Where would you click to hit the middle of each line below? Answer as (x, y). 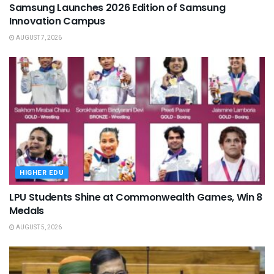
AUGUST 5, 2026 (38, 228)
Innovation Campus (57, 21)
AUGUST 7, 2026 (38, 38)
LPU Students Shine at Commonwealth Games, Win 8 (136, 198)
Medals (27, 211)
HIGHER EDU (42, 173)
